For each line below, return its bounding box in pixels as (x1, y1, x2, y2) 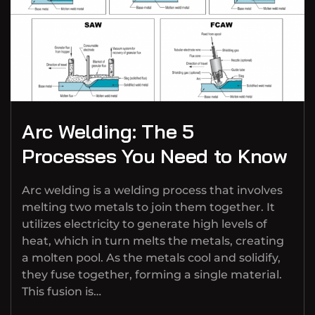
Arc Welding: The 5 (22, 119, 194, 144)
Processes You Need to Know (22, 143, 288, 169)
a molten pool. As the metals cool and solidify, (22, 251, 281, 265)
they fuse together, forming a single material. (22, 268, 282, 282)
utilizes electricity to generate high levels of (22, 217, 267, 231)
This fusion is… (22, 285, 101, 299)
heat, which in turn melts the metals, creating (22, 234, 284, 248)
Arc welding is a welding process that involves (22, 184, 283, 198)
